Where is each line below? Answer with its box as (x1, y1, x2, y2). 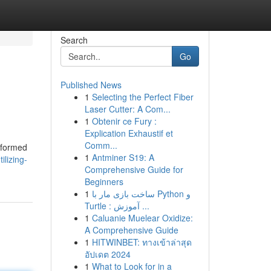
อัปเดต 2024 (84, 248, 131, 260)
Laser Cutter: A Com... (84, 103, 171, 115)
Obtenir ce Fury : (91, 115, 157, 127)
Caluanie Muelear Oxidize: (91, 212, 193, 224)
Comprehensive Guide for (84, 163, 183, 175)
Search (60, 34, 88, 46)
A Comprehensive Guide (84, 224, 178, 236)
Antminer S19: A (91, 151, 154, 163)
